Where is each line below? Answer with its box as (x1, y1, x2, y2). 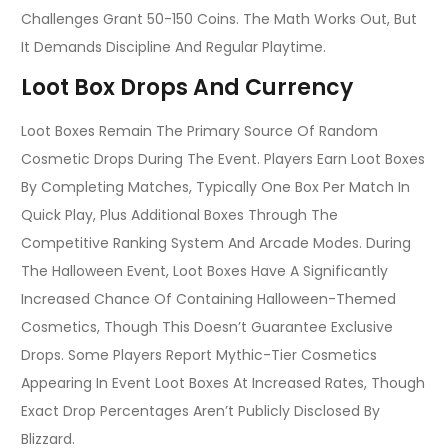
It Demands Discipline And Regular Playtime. (21, 36, 326, 57)
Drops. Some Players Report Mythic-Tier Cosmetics (21, 345, 377, 366)
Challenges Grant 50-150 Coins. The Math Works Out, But (21, 8, 417, 29)
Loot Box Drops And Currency (21, 72, 353, 104)
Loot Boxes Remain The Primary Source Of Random (21, 121, 378, 142)
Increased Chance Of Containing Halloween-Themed (21, 289, 396, 310)
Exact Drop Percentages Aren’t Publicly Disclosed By (21, 401, 380, 422)
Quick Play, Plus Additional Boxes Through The (21, 205, 338, 226)
